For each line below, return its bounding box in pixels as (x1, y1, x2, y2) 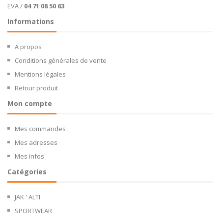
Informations (7, 16, 54, 26)
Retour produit (15, 83, 58, 92)
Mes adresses (15, 137, 57, 147)
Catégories (7, 166, 47, 176)
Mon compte (7, 98, 52, 108)
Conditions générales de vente (15, 55, 107, 65)
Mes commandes (15, 124, 66, 133)
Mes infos (15, 151, 44, 161)
